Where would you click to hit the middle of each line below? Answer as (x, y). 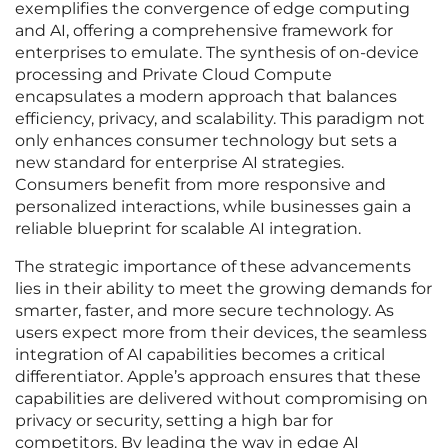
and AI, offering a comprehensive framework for (204, 31)
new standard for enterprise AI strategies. (179, 163)
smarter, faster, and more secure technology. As (204, 311)
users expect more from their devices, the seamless (221, 333)
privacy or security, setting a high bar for (174, 421)
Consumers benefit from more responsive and (200, 185)
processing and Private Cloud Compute (173, 75)
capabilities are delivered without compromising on (221, 399)
